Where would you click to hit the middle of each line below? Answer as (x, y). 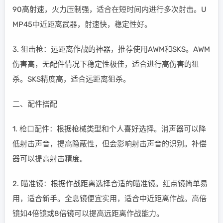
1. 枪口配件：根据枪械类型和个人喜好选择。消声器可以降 (109, 129)
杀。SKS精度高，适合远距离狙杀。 (71, 79)
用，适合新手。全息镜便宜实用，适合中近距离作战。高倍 (110, 199)
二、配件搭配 (35, 104)
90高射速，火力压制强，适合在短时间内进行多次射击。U (110, 9)
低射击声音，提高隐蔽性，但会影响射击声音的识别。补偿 (110, 144)
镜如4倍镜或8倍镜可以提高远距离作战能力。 (88, 214)
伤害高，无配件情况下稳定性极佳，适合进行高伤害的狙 (106, 64)
